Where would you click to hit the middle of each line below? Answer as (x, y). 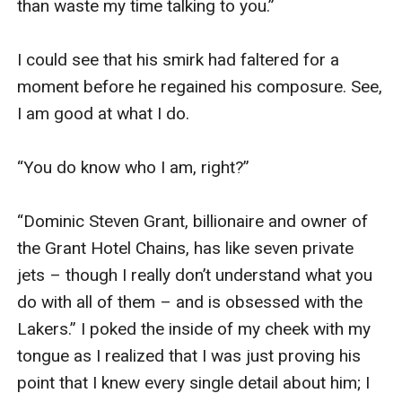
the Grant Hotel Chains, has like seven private (186, 248)
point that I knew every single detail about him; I (194, 382)
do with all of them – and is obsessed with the (190, 301)
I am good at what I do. (106, 113)
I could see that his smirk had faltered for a (179, 59)
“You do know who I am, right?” (134, 167)
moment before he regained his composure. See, (200, 86)
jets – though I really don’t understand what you (195, 275)
